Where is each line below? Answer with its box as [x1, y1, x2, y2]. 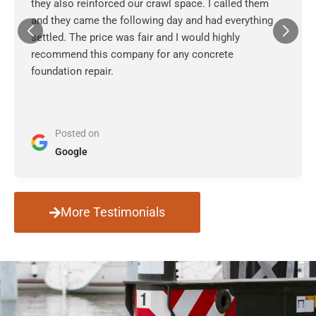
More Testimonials [61, 205, 165, 219]
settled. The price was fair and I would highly [31, 31, 240, 44]
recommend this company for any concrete [31, 48, 233, 61]
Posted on [55, 128, 99, 139]
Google [55, 146, 87, 157]
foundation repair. [31, 65, 114, 78]
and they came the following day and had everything [31, 14, 273, 27]
